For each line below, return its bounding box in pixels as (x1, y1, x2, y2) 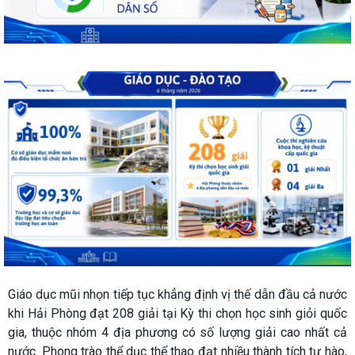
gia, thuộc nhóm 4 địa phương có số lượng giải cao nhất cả (8, 324, 347, 340)
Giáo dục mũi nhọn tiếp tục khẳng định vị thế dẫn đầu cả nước (8, 286, 347, 302)
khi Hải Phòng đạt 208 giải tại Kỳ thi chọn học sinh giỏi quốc (8, 305, 347, 321)
